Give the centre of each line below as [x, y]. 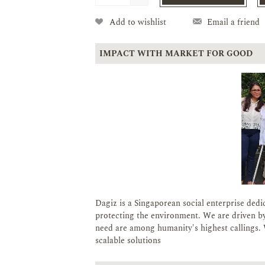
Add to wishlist [138, 22]
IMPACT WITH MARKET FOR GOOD [176, 53]
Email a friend [233, 22]
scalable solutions [128, 240]
